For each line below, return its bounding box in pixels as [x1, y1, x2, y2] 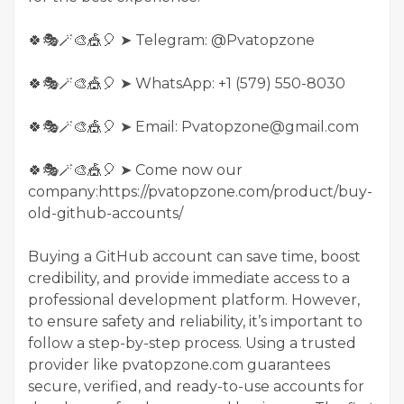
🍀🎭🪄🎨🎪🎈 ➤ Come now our [28, 161, 243, 179]
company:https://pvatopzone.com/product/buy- [28, 182, 372, 200]
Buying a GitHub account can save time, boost [28, 247, 361, 265]
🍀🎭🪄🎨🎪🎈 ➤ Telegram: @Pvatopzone [28, 31, 315, 49]
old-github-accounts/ [28, 204, 183, 222]
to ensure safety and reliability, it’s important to [28, 312, 363, 330]
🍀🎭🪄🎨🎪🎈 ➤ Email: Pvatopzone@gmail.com [28, 117, 359, 135]
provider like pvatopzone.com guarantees [28, 355, 330, 373]
